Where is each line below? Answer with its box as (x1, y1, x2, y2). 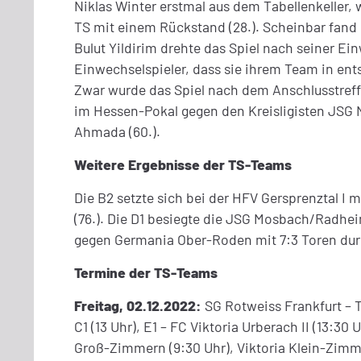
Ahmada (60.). (74, 122, 161, 140)
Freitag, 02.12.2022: (74, 296, 205, 314)
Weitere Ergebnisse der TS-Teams (74, 155, 293, 173)
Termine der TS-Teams (74, 263, 218, 281)
